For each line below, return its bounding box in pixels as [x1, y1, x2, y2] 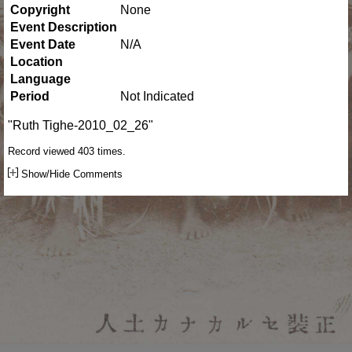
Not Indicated [120, 89, 194, 103]
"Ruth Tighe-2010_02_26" [8, 118, 153, 132]
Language [10, 71, 71, 86]
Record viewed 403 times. [8, 145, 126, 157]
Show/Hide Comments [18, 167, 123, 180]
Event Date [10, 37, 75, 51]
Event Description [10, 20, 117, 34]
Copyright [10, 2, 70, 16]
